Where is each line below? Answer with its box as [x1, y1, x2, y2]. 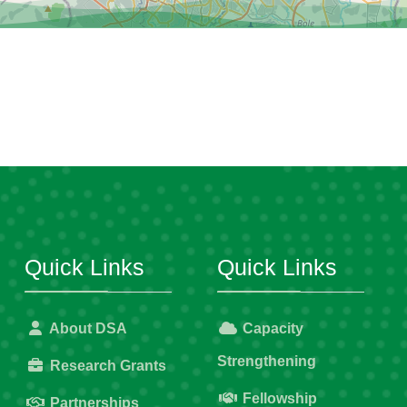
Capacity [239, 321, 303, 337]
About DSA [46, 321, 127, 337]
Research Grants [46, 358, 166, 374]
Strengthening [217, 353, 316, 370]
